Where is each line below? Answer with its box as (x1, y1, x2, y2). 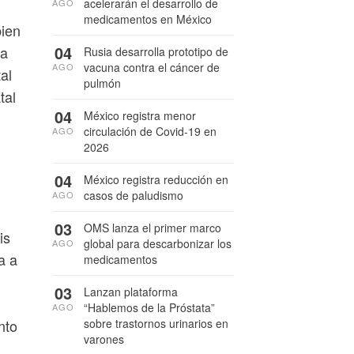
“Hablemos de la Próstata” (84, 299, 215, 315)
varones (84, 331, 124, 347)
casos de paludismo (84, 187, 183, 203)
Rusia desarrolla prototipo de (84, 43, 228, 59)
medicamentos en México (84, 11, 212, 27)
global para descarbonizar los (84, 235, 232, 251)
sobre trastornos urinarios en (84, 315, 228, 331)
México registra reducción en (84, 171, 228, 187)
